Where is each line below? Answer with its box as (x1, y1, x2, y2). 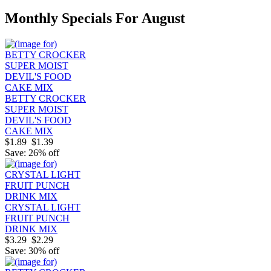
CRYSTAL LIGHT (5, 202, 80, 213)
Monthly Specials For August (5, 10, 185, 27)
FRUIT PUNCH (5, 213, 70, 224)
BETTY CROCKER (5, 93, 86, 104)
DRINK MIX (5, 224, 57, 235)
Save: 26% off (5, 148, 59, 158)
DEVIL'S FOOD (5, 115, 71, 126)
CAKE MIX (5, 126, 53, 137)
